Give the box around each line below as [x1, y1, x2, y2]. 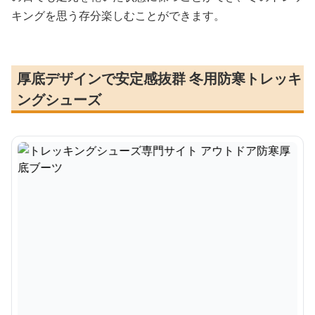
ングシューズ [17, 90, 101, 109]
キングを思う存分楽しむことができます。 [11, 8, 225, 23]
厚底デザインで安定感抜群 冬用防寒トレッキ [17, 69, 302, 88]
